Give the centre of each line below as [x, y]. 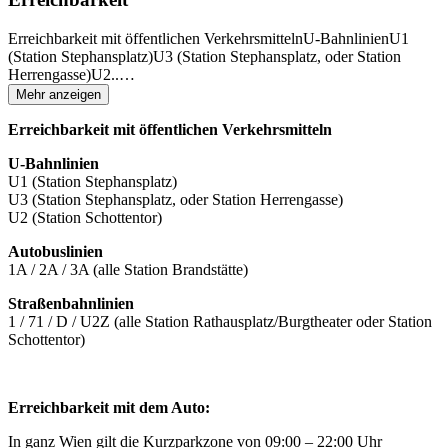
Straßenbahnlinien [71, 303]
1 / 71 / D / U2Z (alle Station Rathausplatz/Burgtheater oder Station [220, 321]
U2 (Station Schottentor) [85, 217]
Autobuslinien [55, 251]
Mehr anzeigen [58, 94]
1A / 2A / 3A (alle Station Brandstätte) [128, 269]
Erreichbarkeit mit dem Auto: [109, 407]
